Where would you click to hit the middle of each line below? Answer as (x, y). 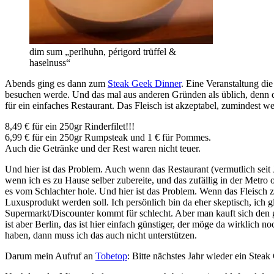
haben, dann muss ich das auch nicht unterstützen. (101, 235)
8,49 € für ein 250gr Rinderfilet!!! (70, 126)
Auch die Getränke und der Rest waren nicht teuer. (103, 148)
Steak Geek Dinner (144, 83)
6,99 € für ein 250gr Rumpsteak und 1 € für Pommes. (108, 137)
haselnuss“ (50, 62)
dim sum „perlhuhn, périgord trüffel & (103, 51)
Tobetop (111, 256)
